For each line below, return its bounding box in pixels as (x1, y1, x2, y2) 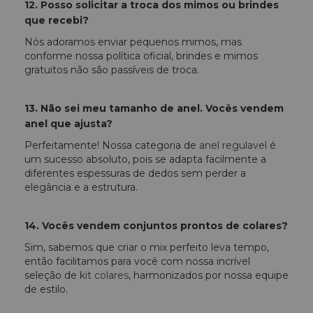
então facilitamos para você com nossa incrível (24, 254, 250, 268)
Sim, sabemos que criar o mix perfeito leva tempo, (24, 240, 269, 254)
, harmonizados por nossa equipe (129, 268, 289, 282)
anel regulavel (199, 138, 267, 152)
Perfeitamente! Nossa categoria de (24, 138, 199, 152)
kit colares (80, 268, 129, 282)
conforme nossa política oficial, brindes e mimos (24, 49, 258, 62)
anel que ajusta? (24, 117, 112, 130)
